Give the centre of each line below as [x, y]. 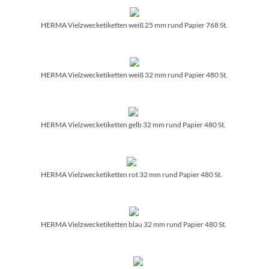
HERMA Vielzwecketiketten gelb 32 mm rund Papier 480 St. [133, 124]
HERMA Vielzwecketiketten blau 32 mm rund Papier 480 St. [134, 224]
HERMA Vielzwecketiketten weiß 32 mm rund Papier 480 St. [134, 74]
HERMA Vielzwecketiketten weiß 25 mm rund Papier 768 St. [134, 25]
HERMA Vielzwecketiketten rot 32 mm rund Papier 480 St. [131, 174]
